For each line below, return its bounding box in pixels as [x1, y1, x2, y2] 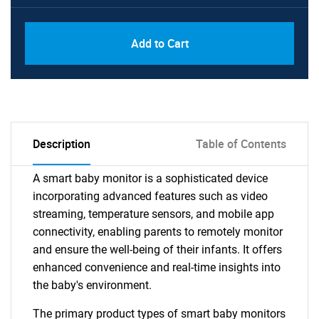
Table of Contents [196, 136, 286, 152]
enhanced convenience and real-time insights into [33, 261, 281, 274]
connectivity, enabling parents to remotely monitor [33, 225, 283, 239]
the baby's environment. [33, 278, 152, 292]
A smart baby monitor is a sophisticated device [33, 172, 268, 185]
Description [33, 136, 90, 152]
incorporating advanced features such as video [33, 189, 268, 203]
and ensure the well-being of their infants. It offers [33, 243, 282, 256]
